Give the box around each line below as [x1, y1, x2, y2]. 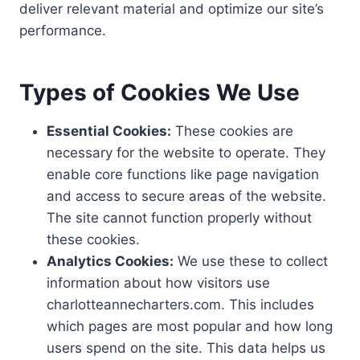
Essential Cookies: [47, 123, 171, 139]
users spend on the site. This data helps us [47, 340, 325, 356]
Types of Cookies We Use [19, 79, 300, 106]
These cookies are [171, 123, 293, 139]
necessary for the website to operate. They [47, 145, 325, 161]
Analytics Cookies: [47, 253, 174, 269]
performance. [19, 22, 106, 39]
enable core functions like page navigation [47, 166, 319, 182]
